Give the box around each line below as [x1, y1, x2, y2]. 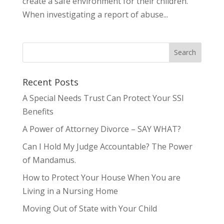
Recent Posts [22, 75, 78, 88]
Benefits [22, 105, 53, 117]
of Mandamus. [22, 154, 76, 165]
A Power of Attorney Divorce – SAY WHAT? [22, 123, 181, 134]
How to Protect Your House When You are [22, 171, 180, 183]
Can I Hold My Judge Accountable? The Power [22, 140, 192, 152]
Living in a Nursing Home [22, 185, 118, 196]
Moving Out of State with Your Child [22, 202, 157, 214]
